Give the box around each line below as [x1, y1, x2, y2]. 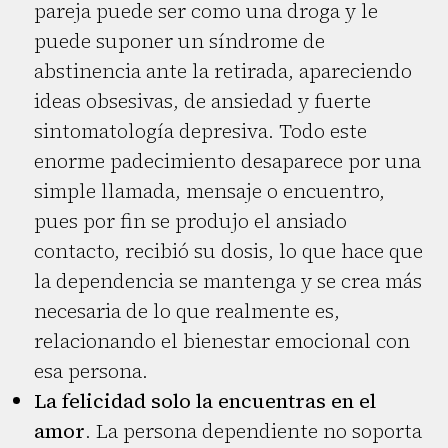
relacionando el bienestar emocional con [34, 327, 410, 356]
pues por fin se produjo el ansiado [34, 207, 347, 236]
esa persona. [34, 357, 148, 386]
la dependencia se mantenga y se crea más [34, 267, 422, 296]
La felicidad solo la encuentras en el [34, 387, 376, 416]
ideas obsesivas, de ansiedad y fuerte [34, 87, 371, 116]
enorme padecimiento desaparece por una [34, 147, 421, 176]
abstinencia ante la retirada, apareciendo [34, 57, 412, 86]
